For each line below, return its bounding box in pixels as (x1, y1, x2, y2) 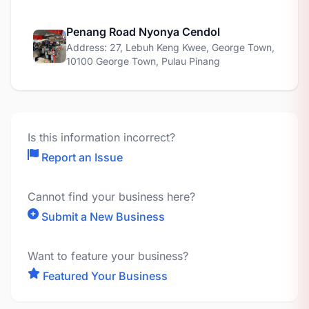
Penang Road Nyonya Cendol (66, 25, 220, 39)
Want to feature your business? (28, 249, 188, 263)
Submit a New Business (41, 210, 165, 223)
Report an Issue (41, 150, 123, 164)
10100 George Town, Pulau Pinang (66, 55, 220, 67)
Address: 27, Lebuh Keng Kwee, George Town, (66, 41, 275, 53)
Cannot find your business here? (28, 190, 195, 203)
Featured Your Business (43, 269, 168, 283)
